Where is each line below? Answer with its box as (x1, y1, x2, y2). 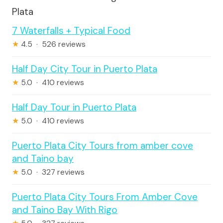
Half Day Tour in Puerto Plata (12, 101, 136, 113)
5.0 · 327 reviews (19, 167, 85, 177)
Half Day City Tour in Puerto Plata (12, 62, 157, 75)
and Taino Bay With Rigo (12, 203, 117, 216)
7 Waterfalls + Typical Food (12, 24, 130, 37)
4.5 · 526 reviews (19, 39, 86, 49)
